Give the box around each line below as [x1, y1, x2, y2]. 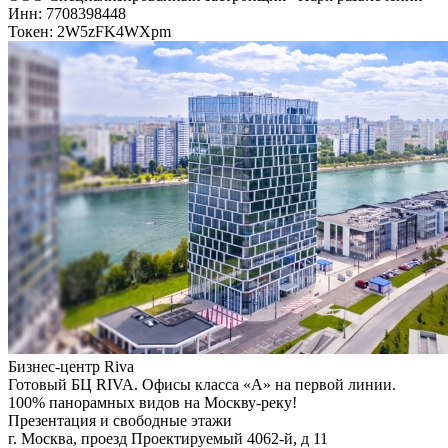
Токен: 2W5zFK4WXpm [8, 22, 171, 40]
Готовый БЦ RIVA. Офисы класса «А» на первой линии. [8, 375, 396, 393]
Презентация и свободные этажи [8, 411, 232, 429]
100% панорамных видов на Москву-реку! [8, 393, 297, 411]
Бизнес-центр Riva [8, 357, 134, 375]
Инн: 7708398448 [8, 4, 126, 22]
